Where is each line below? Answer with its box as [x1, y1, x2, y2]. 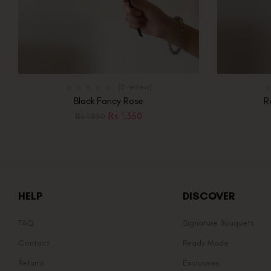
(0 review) [117, 83, 152, 92]
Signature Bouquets [182, 218, 254, 229]
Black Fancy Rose [74, 96, 143, 107]
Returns [18, 258, 45, 269]
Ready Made [182, 238, 229, 249]
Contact [18, 238, 50, 249]
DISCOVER [182, 189, 235, 203]
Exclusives [182, 258, 220, 269]
